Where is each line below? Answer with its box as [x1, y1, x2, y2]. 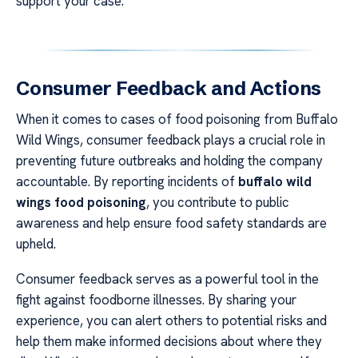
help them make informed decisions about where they [16, 332, 322, 351]
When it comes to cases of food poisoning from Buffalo [16, 109, 338, 128]
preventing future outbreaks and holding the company [16, 151, 323, 169]
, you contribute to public [146, 193, 289, 211]
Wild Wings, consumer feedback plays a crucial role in [16, 130, 325, 149]
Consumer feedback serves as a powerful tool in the [16, 270, 319, 288]
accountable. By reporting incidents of [16, 172, 238, 190]
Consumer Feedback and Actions [16, 76, 322, 100]
